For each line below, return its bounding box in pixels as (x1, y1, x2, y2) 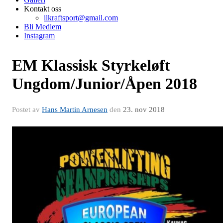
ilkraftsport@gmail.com (44, 13, 118, 22)
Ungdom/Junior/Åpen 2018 (12, 74, 197, 93)
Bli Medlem (24, 22, 61, 31)
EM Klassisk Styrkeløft (12, 56, 170, 74)
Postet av (12, 105, 42, 113)
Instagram (24, 31, 55, 40)
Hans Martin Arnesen (42, 105, 108, 113)
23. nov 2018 (123, 105, 165, 113)
